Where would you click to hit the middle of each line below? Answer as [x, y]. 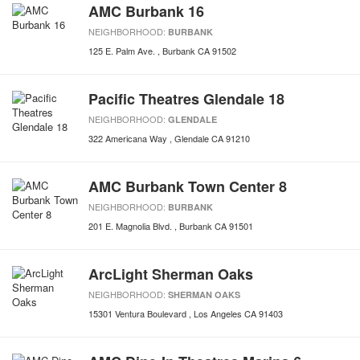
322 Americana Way [128, 138]
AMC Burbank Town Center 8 [188, 186]
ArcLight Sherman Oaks [171, 274]
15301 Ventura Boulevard [137, 313]
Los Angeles [218, 313]
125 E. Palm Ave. [122, 51]
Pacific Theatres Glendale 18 [186, 99]
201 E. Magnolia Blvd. [130, 226]
